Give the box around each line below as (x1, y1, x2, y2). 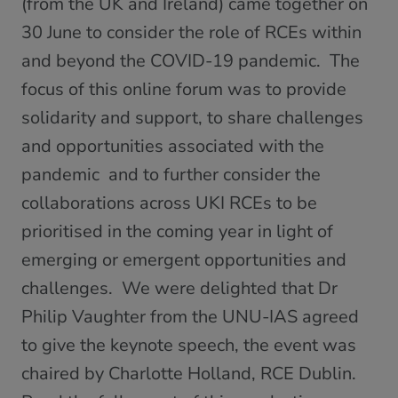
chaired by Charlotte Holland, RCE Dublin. (21, 361, 356, 386)
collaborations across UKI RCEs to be (21, 190, 317, 215)
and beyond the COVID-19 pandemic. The (21, 48, 360, 73)
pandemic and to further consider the (21, 162, 321, 187)
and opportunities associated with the (21, 133, 324, 158)
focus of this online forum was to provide (21, 76, 346, 101)
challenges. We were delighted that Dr (21, 275, 338, 300)
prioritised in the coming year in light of (21, 219, 333, 243)
